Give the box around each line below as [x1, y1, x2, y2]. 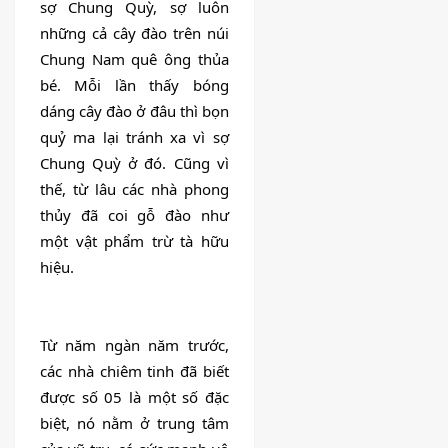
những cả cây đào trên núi [40, 22, 229, 43]
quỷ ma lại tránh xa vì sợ [40, 126, 229, 147]
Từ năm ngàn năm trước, [40, 334, 229, 355]
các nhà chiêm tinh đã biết [40, 360, 229, 381]
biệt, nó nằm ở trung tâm [40, 412, 229, 433]
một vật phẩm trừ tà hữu [40, 230, 229, 251]
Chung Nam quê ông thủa [40, 48, 229, 69]
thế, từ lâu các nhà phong [40, 178, 229, 199]
